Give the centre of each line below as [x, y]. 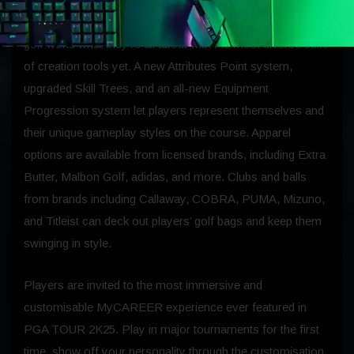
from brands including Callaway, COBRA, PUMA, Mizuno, [174, 199]
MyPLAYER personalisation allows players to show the [168, 22]
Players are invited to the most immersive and [143, 285]
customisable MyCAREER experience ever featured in [165, 307]
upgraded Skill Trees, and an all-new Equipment [146, 88]
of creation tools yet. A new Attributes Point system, [158, 66]
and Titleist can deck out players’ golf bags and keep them [173, 221]
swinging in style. [68, 243]
